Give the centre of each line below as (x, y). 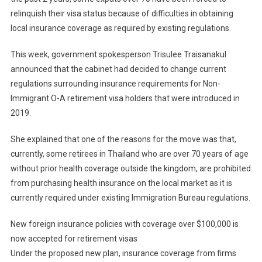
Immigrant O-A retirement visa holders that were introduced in (125, 99)
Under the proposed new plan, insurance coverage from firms (123, 254)
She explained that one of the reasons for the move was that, (123, 139)
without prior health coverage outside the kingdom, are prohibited (130, 169)
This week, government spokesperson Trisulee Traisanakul (118, 55)
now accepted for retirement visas (74, 239)
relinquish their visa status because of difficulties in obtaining (122, 14)
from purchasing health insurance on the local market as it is (121, 183)
